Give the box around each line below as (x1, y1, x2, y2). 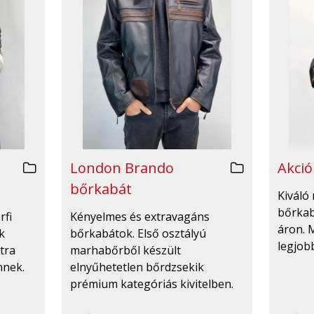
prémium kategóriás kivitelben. (70, 276, 233, 292)
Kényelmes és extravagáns (70, 209, 210, 225)
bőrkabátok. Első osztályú (70, 226, 206, 242)
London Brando (70, 158, 174, 178)
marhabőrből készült (70, 243, 181, 259)
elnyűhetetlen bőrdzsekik (70, 259, 204, 275)
